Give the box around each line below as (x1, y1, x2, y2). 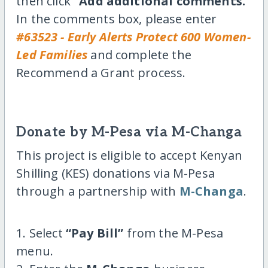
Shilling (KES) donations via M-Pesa (16, 165, 215, 182)
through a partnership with (16, 183, 179, 200)
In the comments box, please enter (16, 11, 217, 28)
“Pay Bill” (65, 225, 124, 242)
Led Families (16, 47, 88, 63)
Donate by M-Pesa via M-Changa (16, 124, 242, 141)
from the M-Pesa (123, 225, 224, 242)
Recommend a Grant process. (16, 65, 186, 81)
